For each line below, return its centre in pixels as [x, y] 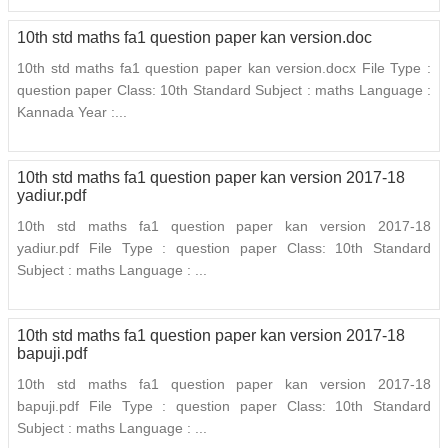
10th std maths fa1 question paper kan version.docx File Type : [224, 68]
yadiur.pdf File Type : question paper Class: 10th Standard [224, 248]
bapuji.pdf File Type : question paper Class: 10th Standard [224, 406]
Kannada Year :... [72, 112]
